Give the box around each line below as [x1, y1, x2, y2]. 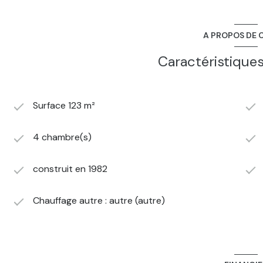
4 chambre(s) [33, 130, 92, 143]
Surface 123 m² [33, 99, 95, 112]
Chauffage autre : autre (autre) [33, 194, 165, 207]
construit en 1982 [33, 162, 107, 175]
